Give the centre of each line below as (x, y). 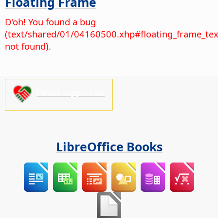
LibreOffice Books (109, 147)
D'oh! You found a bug (50, 21)
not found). (28, 46)
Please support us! (71, 93)
